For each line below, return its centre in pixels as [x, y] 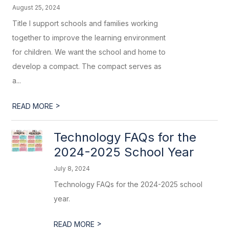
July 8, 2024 [72, 168]
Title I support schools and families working [85, 23]
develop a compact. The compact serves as [87, 66]
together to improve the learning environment [89, 38]
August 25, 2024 [37, 7]
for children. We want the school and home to [89, 52]
